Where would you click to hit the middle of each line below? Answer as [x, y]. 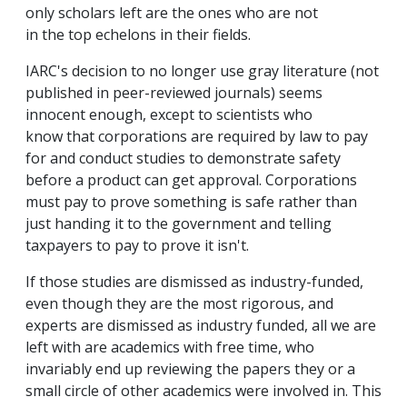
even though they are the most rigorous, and [179, 304]
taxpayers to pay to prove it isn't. [137, 246]
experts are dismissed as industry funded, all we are [201, 326]
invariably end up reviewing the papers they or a [190, 369]
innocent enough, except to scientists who [169, 115]
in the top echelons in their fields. [138, 35]
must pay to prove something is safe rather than [191, 202]
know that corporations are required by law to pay [197, 137]
